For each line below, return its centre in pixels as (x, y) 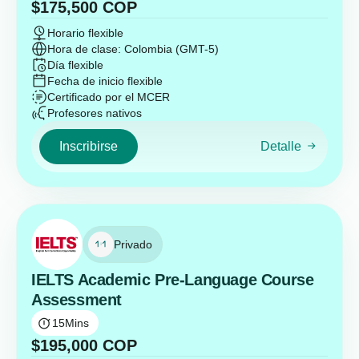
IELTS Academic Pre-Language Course (173, 280)
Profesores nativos (95, 113)
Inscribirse (89, 146)
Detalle (280, 147)
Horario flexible (85, 33)
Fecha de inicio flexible (105, 81)
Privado (133, 244)
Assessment (77, 300)
